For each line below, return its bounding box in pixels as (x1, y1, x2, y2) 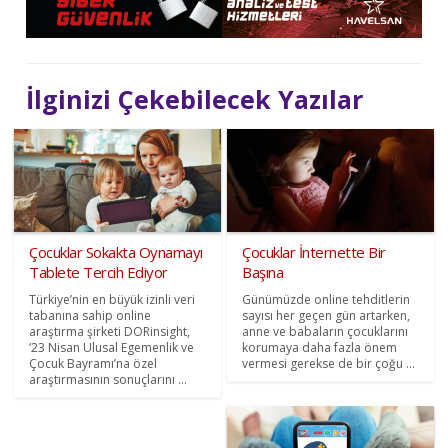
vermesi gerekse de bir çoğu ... (242, 355, 415, 373)
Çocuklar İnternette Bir (242, 242, 386, 263)
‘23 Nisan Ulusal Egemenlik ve (29, 339, 195, 357)
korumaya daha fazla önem (242, 339, 397, 357)
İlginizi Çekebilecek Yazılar (26, 81, 364, 116)
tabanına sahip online (29, 307, 152, 325)
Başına (242, 262, 283, 283)
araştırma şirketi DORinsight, (29, 323, 191, 341)
